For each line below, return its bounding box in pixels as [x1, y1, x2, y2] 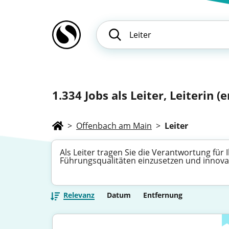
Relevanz [63, 190, 95, 200]
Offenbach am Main [76, 120, 152, 131]
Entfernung [143, 190, 182, 200]
